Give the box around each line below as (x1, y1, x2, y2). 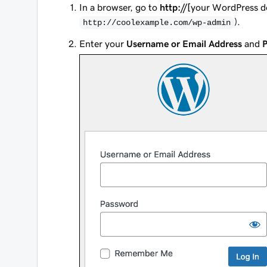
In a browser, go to (79, 2, 160, 12)
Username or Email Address (126, 39, 242, 48)
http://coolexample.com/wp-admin (82, 18, 231, 27)
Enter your (79, 39, 126, 48)
